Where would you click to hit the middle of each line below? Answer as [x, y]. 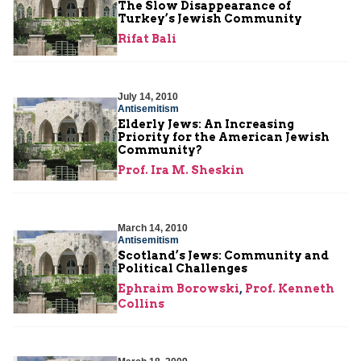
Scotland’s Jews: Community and [223, 255]
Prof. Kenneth [290, 288]
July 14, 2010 [148, 96]
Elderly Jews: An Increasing [206, 124]
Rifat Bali [147, 38]
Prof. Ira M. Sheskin [181, 170]
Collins [141, 303]
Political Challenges [183, 268]
